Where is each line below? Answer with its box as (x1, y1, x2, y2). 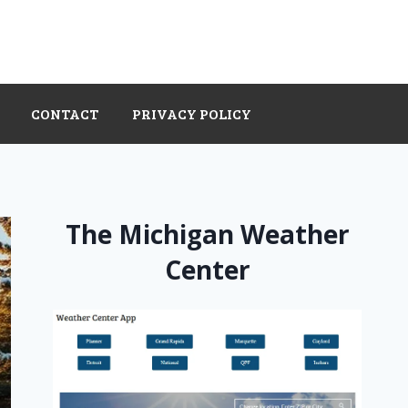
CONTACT (31, 104, 99, 123)
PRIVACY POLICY (131, 104, 251, 123)
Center (164, 252, 250, 287)
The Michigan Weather (65, 217, 350, 251)
